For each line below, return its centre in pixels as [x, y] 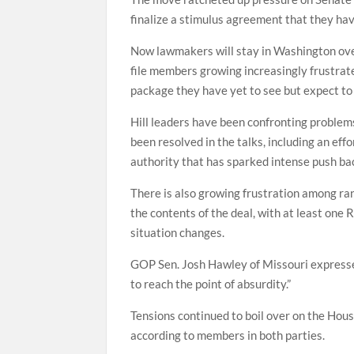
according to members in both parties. [228, 335]
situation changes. [178, 232]
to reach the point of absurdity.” [211, 284]
